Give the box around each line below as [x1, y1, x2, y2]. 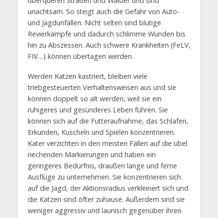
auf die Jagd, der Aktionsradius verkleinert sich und [27, 183, 188, 193]
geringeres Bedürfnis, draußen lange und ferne [27, 161, 177, 171]
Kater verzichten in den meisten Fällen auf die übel [27, 139, 187, 148]
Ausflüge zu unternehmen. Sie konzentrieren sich [27, 172, 181, 182]
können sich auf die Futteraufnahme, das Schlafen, [27, 116, 188, 126]
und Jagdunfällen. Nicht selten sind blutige [27, 18, 161, 28]
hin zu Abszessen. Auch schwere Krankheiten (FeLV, [27, 40, 191, 50]
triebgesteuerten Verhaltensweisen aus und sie [27, 83, 176, 92]
